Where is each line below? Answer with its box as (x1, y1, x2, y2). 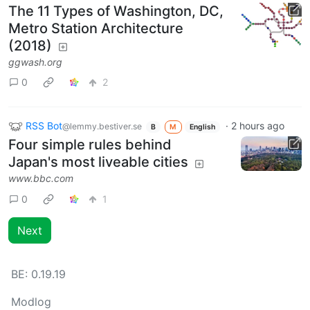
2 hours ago (230, 119, 284, 131)
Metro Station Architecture (8, 19, 183, 37)
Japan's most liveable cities (8, 154, 188, 171)
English (190, 122, 216, 131)
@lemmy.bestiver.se (62, 120, 142, 131)
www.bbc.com (8, 172, 73, 185)
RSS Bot (26, 119, 62, 131)
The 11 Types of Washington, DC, (8, 2, 224, 19)
